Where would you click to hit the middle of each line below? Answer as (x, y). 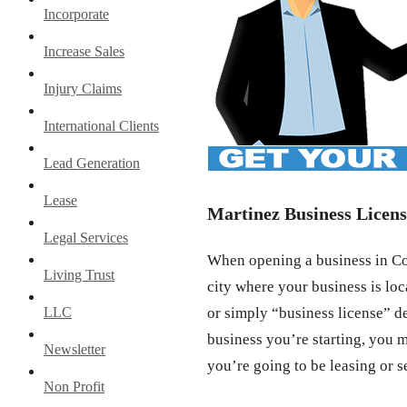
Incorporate (76, 14)
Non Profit (74, 386)
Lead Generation (92, 163)
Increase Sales (84, 51)
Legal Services (86, 237)
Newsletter (74, 349)
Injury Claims (83, 88)
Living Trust (79, 274)
